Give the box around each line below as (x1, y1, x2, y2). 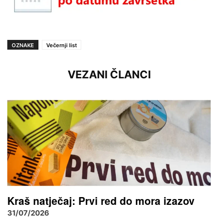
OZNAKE (12, 42, 34, 49)
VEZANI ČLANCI (67, 68, 151, 81)
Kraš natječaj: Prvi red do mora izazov (7, 193, 195, 208)
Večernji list (46, 42, 77, 49)
